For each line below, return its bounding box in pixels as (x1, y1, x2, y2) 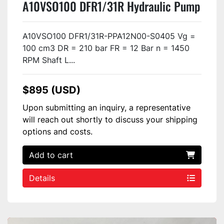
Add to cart (29, 149, 73, 160)
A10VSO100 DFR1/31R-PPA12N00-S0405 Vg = (22, 30, 195, 41)
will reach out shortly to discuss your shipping (22, 114, 197, 124)
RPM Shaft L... (22, 54, 75, 65)
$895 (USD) (22, 83, 80, 96)
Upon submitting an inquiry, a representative (22, 102, 190, 112)
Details (29, 172, 55, 183)
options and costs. (22, 126, 92, 136)
